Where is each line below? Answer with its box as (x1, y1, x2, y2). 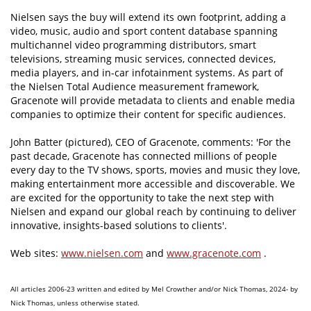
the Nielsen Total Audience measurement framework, (10, 80, 259, 94)
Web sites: (10, 246, 61, 260)
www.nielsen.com (61, 246, 143, 260)
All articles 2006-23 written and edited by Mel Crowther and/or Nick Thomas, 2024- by (10, 284, 298, 294)
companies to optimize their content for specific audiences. (10, 108, 286, 121)
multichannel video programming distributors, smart (10, 38, 256, 52)
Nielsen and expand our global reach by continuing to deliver (10, 205, 296, 219)
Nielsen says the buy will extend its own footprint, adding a (10, 10, 286, 24)
